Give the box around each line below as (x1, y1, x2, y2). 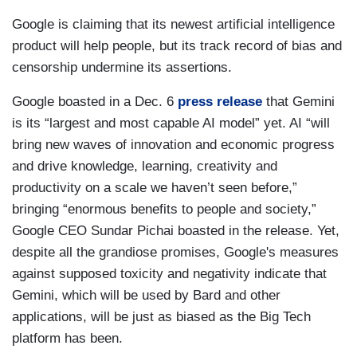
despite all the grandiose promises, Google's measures (12, 245, 339, 260)
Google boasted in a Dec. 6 (12, 94, 178, 109)
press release (178, 94, 262, 109)
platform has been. (12, 331, 127, 346)
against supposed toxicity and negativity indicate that (12, 266, 327, 281)
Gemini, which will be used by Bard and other (12, 288, 280, 303)
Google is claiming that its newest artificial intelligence (12, 17, 335, 32)
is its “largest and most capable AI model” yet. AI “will (12, 116, 330, 131)
